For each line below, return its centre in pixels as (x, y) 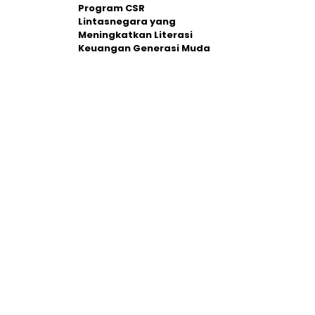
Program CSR (111, 8)
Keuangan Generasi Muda (144, 48)
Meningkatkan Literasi (135, 35)
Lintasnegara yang (127, 21)
